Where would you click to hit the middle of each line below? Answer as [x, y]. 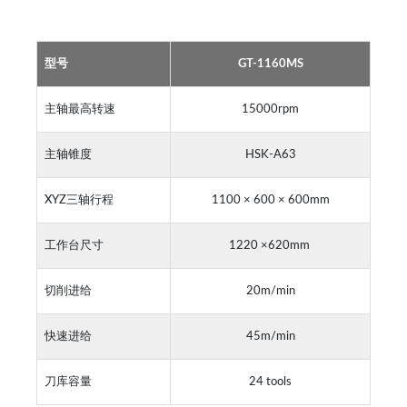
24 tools [270, 382]
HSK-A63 [270, 155]
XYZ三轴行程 [79, 200]
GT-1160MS [270, 64]
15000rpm [270, 109]
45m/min [270, 337]
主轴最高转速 [80, 109]
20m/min [270, 291]
